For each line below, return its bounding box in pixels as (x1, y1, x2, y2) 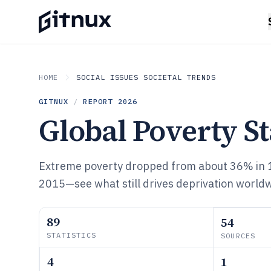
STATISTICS (47, 230, 96, 240)
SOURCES (221, 231, 256, 240)
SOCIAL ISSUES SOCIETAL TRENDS (76, 73, 216, 82)
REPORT (83, 97, 118, 106)
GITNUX (39, 97, 69, 106)
